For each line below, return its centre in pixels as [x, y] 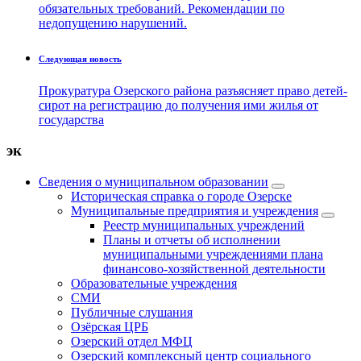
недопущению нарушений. [113, 23]
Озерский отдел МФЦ [132, 342]
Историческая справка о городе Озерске [181, 197]
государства [71, 119]
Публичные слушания [132, 313]
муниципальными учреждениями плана [213, 255]
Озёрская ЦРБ [110, 327]
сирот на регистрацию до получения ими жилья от [178, 105]
